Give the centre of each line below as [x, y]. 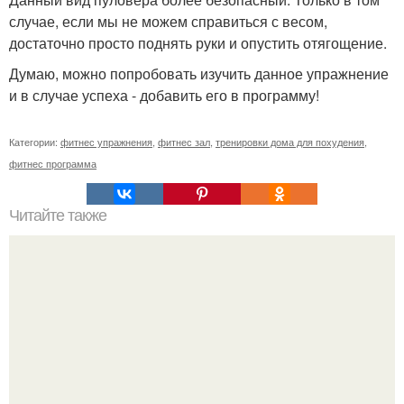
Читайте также [58, 216]
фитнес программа [53, 163]
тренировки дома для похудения [290, 142]
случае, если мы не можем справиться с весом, [168, 21]
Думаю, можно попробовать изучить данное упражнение [199, 73]
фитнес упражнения [106, 142]
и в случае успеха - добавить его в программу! [164, 95]
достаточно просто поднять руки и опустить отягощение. [198, 43]
